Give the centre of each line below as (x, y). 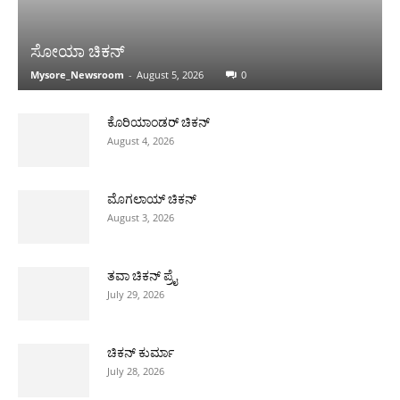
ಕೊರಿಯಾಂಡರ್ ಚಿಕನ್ (158, 122)
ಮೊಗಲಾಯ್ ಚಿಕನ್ (152, 199)
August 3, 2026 (141, 217)
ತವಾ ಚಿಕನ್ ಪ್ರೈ (142, 275)
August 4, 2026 (141, 140)
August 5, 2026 (170, 74)
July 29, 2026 (136, 294)
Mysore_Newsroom (77, 74)
